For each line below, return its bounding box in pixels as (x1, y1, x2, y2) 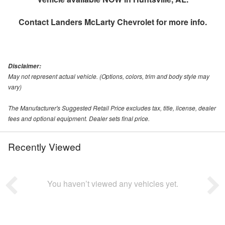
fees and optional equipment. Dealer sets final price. (8, 114, 150, 123)
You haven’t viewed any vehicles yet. (47, 178, 178, 190)
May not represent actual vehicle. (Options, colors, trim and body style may (8, 72, 209, 81)
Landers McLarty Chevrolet (50, 16, 154, 28)
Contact (18, 16, 51, 28)
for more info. (154, 16, 207, 28)
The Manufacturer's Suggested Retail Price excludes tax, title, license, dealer (8, 103, 216, 113)
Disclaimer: (8, 62, 41, 71)
